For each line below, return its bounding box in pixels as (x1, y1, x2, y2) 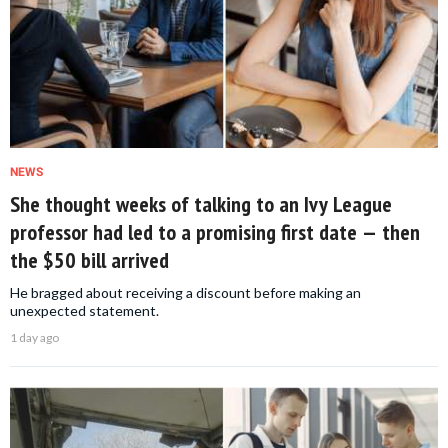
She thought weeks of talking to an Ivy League (10, 189, 392, 218)
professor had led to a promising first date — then (10, 217, 420, 246)
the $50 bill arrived (10, 245, 169, 274)
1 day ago (10, 329, 59, 345)
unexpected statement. (10, 301, 159, 319)
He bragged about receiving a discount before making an (10, 283, 361, 301)
